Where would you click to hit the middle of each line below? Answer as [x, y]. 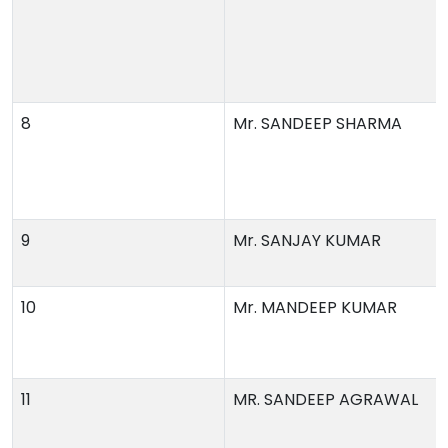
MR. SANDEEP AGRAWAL [325, 399]
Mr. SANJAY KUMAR [307, 240]
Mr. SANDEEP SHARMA [317, 123]
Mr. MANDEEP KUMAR [315, 307]
